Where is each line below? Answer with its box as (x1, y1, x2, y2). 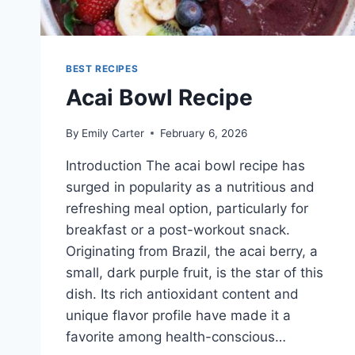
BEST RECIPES (66, 63, 139, 75)
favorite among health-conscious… (66, 328, 286, 345)
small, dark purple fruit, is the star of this (66, 264, 323, 281)
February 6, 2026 (160, 126, 248, 139)
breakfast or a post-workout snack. (66, 221, 290, 238)
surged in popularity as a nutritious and (66, 178, 315, 195)
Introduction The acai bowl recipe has (66, 157, 305, 174)
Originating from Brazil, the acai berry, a (66, 242, 318, 259)
